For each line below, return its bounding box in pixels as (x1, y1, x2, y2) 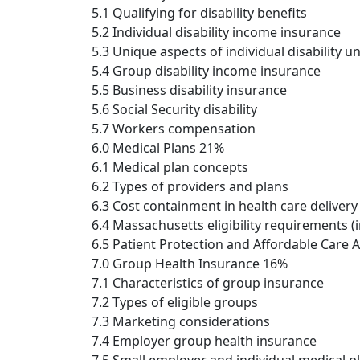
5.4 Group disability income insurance (92, 62, 321, 80)
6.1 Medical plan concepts (92, 158, 248, 177)
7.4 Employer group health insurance (92, 332, 317, 350)
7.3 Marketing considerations (92, 313, 270, 331)
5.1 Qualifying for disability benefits (92, 4, 307, 22)
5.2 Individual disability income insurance (92, 23, 341, 42)
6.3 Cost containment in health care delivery (92, 197, 358, 215)
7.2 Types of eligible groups (92, 293, 258, 312)
